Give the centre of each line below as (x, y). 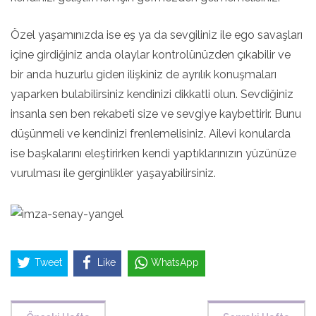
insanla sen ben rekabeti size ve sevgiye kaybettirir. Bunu (156, 114)
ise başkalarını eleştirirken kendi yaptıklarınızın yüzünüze (153, 153)
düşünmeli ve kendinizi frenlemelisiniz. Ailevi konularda (151, 134)
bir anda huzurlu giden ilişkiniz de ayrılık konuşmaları (144, 74)
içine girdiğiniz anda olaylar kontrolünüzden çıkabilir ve (151, 55)
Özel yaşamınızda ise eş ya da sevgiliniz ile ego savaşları (157, 35)
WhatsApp (175, 263)
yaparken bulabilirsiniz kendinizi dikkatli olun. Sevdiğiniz (152, 94)
